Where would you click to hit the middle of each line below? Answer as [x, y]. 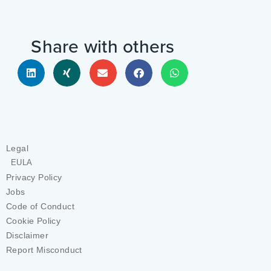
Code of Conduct [40, 207]
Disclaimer [27, 236]
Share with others [103, 47]
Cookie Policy [34, 221]
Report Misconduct [44, 250]
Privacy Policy [34, 178]
